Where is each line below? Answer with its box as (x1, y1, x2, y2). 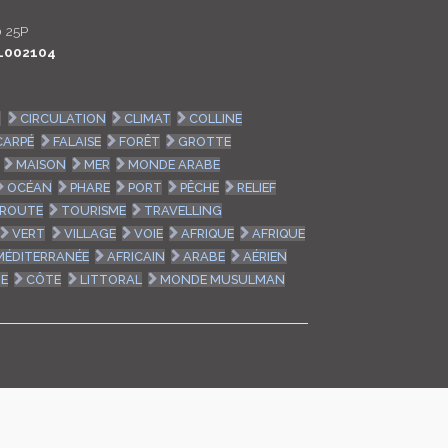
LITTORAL (79, 271, 142, 287)
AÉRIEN (242, 248, 287, 264)
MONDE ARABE (127, 156, 220, 172)
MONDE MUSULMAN (159, 271, 285, 287)
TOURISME (60, 202, 126, 218)
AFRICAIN (106, 248, 165, 264)
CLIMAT (123, 110, 171, 126)
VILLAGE (63, 225, 116, 241)
